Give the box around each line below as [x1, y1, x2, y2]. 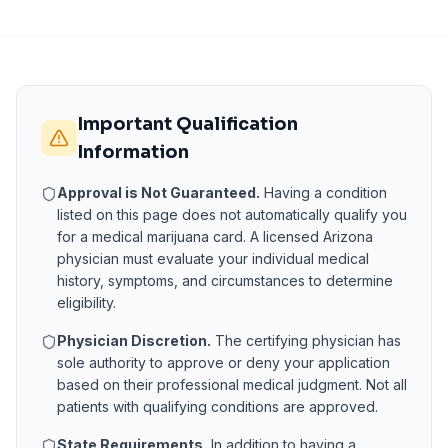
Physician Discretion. [57, 332, 211, 349]
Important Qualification [77, 113, 298, 135]
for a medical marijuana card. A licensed [57, 228, 323, 245]
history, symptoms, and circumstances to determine [57, 272, 393, 289]
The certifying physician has [211, 332, 401, 349]
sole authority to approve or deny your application [57, 354, 390, 371]
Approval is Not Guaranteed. [57, 184, 260, 201]
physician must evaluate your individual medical [57, 250, 369, 267]
